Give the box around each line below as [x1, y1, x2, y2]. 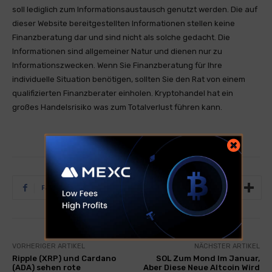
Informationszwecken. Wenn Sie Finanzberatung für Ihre [12, 61, 222, 70]
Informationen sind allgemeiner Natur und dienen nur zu [12, 47, 222, 56]
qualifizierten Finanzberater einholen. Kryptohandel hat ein [12, 89, 233, 98]
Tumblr [195, 183, 222, 192]
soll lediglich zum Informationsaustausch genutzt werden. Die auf [12, 5, 257, 14]
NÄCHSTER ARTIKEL [194, 242, 260, 250]
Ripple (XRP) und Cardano [12, 254, 116, 263]
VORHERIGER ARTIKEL [12, 242, 85, 250]
